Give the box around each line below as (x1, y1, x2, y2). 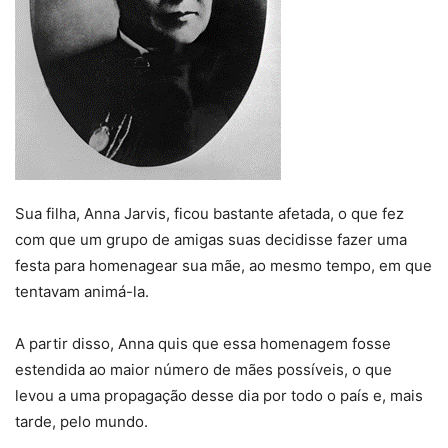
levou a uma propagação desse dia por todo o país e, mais (15, 386, 423, 405)
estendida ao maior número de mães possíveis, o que (15, 360, 392, 379)
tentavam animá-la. (15, 282, 149, 301)
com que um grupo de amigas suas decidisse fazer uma (15, 230, 407, 249)
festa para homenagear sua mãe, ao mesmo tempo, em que (15, 256, 432, 275)
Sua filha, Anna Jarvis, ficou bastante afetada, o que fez (15, 204, 404, 223)
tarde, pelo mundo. (15, 412, 148, 431)
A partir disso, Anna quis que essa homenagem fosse (15, 334, 391, 353)
